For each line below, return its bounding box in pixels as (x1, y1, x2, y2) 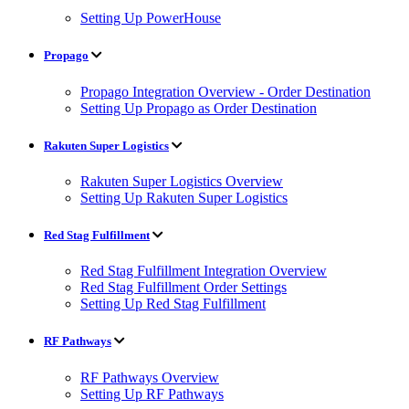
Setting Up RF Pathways (80, 385, 224, 402)
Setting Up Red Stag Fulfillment (80, 296, 266, 312)
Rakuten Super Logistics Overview (80, 173, 283, 189)
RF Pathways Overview (80, 369, 219, 385)
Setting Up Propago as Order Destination (80, 100, 317, 116)
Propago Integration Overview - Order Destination (80, 83, 371, 100)
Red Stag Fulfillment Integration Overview (80, 263, 327, 279)
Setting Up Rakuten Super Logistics (80, 189, 288, 205)
